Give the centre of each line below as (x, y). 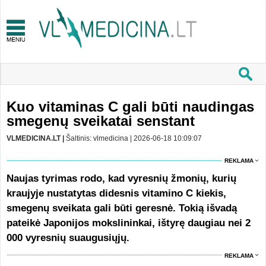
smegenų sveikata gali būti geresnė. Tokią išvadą (121, 208)
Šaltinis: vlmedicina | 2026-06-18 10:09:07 (134, 138)
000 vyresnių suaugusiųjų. (69, 238)
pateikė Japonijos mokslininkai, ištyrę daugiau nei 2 (128, 223)
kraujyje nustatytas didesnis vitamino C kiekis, (116, 193)
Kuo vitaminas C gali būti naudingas (130, 107)
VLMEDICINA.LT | (36, 138)
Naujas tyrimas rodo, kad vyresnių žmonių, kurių (121, 178)
